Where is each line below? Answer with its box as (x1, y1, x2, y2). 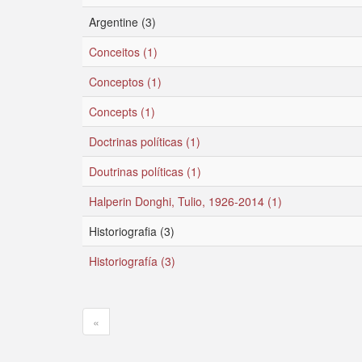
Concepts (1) (89, 103, 155, 120)
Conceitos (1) (89, 44, 158, 60)
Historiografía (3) (89, 253, 175, 269)
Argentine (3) (89, 14, 156, 30)
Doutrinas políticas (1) (89, 163, 201, 179)
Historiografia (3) (89, 223, 175, 239)
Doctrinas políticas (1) (89, 133, 200, 149)
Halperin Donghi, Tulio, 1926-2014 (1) (89, 193, 282, 209)
